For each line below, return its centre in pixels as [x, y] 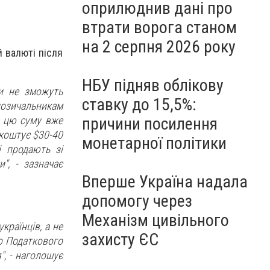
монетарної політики [154, 143]
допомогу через [137, 201]
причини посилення [150, 124]
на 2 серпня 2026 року [159, 47]
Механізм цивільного [155, 220]
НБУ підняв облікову [153, 85]
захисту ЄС [120, 240]
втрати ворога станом [159, 27]
